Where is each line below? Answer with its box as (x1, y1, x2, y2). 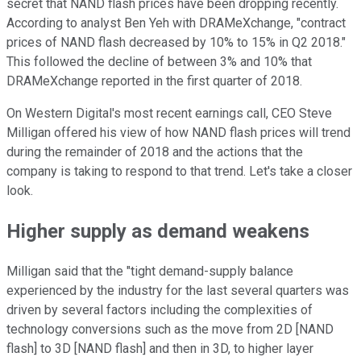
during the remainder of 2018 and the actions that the (6, 143, 303, 160)
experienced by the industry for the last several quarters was (6, 282, 349, 298)
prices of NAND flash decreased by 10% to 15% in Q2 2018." (6, 34, 346, 50)
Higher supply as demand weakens (6, 219, 309, 243)
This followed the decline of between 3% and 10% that (6, 53, 312, 69)
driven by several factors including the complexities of (6, 301, 313, 317)
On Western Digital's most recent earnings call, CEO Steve (6, 105, 332, 121)
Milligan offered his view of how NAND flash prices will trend (6, 124, 351, 140)
